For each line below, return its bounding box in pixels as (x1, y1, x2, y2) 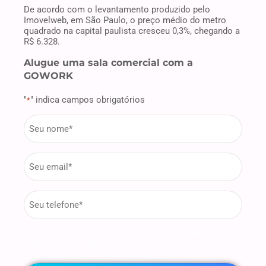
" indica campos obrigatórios (30, 94, 145, 106)
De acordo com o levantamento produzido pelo (24, 4, 210, 15)
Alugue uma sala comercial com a (24, 56, 193, 68)
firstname (23, 113, 65, 125)
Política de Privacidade (24, 240, 100, 250)
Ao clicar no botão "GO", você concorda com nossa (24, 229, 227, 240)
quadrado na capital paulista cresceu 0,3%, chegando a (24, 25, 240, 36)
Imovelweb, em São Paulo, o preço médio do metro (24, 14, 226, 26)
